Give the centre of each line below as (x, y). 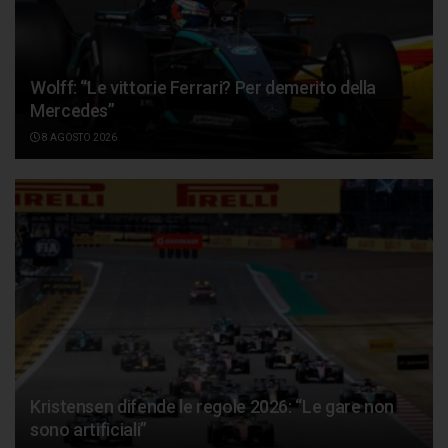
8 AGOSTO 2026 (78, 137)
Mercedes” (72, 110)
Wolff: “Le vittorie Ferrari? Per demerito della (203, 87)
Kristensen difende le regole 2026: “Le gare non (212, 406)
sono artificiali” (88, 429)
